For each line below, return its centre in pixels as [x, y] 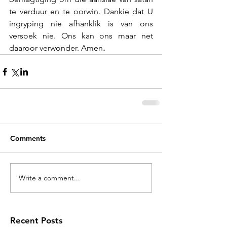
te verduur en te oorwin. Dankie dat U [81, 11]
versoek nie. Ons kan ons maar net [81, 36]
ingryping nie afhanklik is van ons [81, 24]
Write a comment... [49, 178]
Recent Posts [36, 220]
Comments [28, 138]
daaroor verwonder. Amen [56, 48]
